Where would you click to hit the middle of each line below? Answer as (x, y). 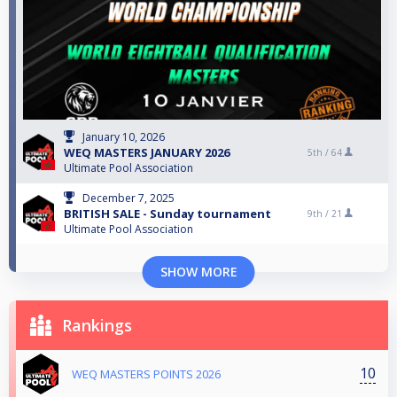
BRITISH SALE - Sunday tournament (167, 213)
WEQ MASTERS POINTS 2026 (146, 374)
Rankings (97, 325)
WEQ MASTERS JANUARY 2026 (147, 152)
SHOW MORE (198, 271)
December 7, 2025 (128, 198)
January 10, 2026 (124, 136)
